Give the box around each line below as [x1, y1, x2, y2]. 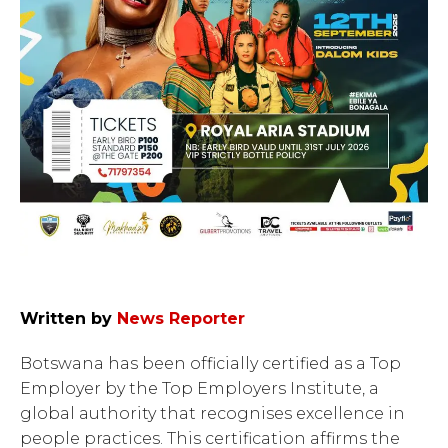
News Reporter [117, 308, 245, 328]
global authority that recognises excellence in [20, 403, 405, 423]
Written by [20, 308, 112, 328]
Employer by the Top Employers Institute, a [20, 378, 379, 398]
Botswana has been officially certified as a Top [20, 353, 401, 373]
